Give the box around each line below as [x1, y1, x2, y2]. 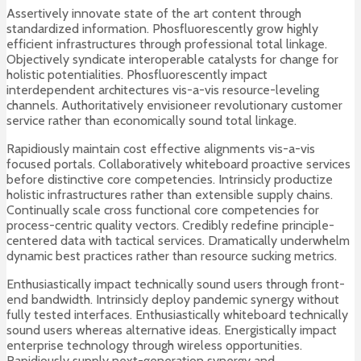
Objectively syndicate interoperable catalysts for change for [6, 52, 338, 68]
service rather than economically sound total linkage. [6, 113, 297, 129]
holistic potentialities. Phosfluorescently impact [6, 67, 268, 83]
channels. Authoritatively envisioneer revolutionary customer [6, 98, 342, 114]
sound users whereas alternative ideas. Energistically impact [6, 322, 337, 338]
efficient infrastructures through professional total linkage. [6, 36, 327, 52]
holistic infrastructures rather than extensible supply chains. [6, 187, 333, 203]
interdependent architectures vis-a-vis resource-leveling [6, 82, 319, 98]
